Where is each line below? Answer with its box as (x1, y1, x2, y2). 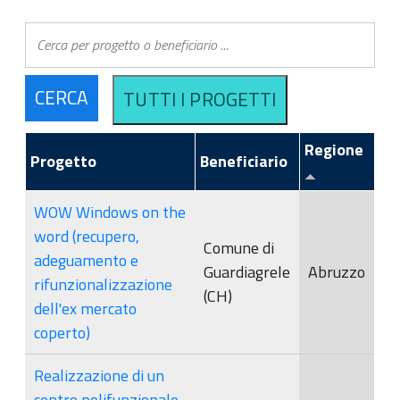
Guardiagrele (204, 259, 290, 284)
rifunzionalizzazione (34, 271, 172, 296)
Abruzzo (308, 259, 365, 284)
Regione (304, 137, 363, 162)
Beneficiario (200, 148, 287, 173)
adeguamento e (34, 247, 138, 272)
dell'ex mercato (34, 296, 137, 321)
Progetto (30, 148, 96, 173)
